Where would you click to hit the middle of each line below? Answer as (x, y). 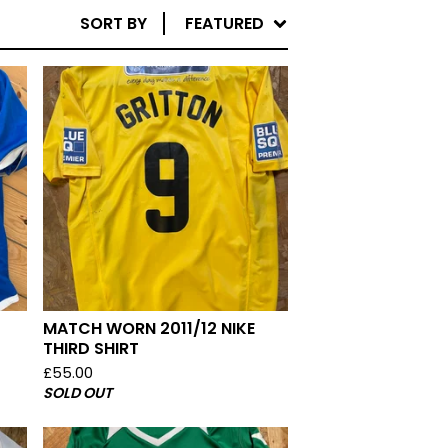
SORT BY (113, 23)
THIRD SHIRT (90, 349)
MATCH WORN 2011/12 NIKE (148, 329)
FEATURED (224, 23)
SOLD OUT (77, 393)
